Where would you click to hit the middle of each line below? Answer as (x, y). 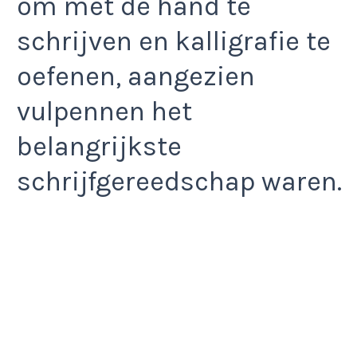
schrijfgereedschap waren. (179, 182)
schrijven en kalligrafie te (174, 42)
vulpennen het (104, 112)
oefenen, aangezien (136, 77)
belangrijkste (99, 147)
